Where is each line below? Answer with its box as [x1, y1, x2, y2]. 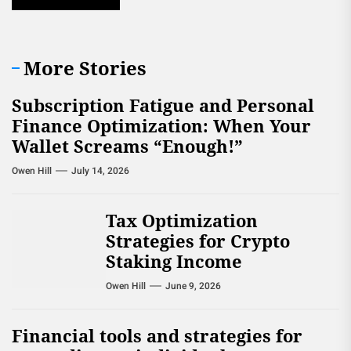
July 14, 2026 [71, 164, 129, 178]
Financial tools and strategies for [12, 324, 302, 347]
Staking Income [106, 249, 242, 273]
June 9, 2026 [165, 279, 221, 293]
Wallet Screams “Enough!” [12, 134, 243, 157]
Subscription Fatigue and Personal [12, 93, 314, 117]
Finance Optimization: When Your [12, 114, 311, 137]
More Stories [24, 55, 147, 81]
